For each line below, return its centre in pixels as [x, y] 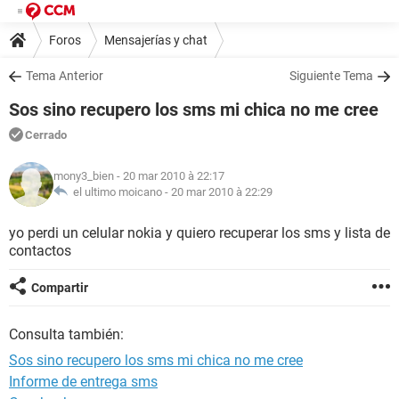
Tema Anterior [65, 76]
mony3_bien [84, 176]
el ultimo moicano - [119, 192]
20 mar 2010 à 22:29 [222, 192]
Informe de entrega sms [83, 382]
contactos [40, 251]
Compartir [60, 288]
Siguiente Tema [331, 76]
